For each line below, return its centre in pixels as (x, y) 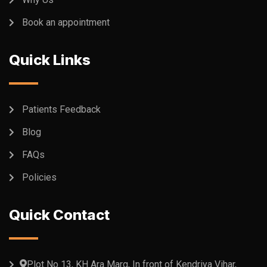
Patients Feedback (61, 110)
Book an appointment (66, 23)
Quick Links (50, 60)
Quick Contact (59, 215)
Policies (39, 178)
